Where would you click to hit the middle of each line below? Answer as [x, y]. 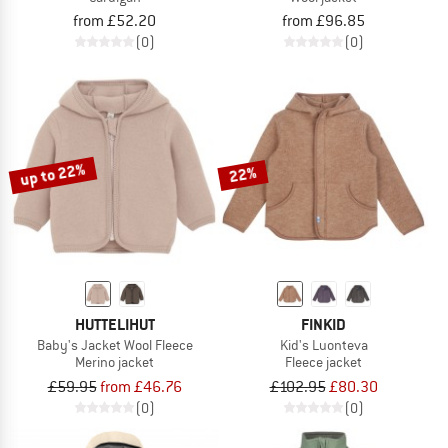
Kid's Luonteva [323, 345]
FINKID [323, 325]
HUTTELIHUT [114, 325]
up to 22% [53, 174]
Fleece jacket [323, 362]
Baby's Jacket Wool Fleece [114, 345]
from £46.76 [140, 387]
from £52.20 [114, 21]
